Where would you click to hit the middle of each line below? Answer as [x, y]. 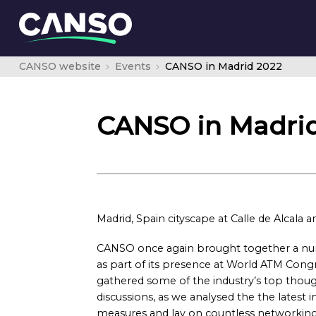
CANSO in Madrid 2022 [223, 66]
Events [133, 66]
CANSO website [60, 66]
